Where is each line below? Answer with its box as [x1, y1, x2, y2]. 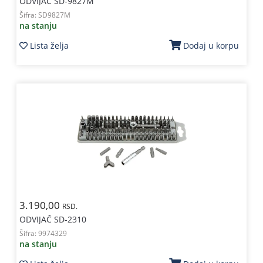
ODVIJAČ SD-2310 [19, 214, 86, 225]
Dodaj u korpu [183, 40, 240, 51]
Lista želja [29, 39, 69, 51]
